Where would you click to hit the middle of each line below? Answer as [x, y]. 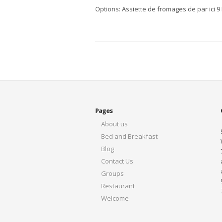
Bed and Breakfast [129, 136]
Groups [112, 173]
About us [114, 124]
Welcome [115, 198]
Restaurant [118, 186]
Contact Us [117, 161]
